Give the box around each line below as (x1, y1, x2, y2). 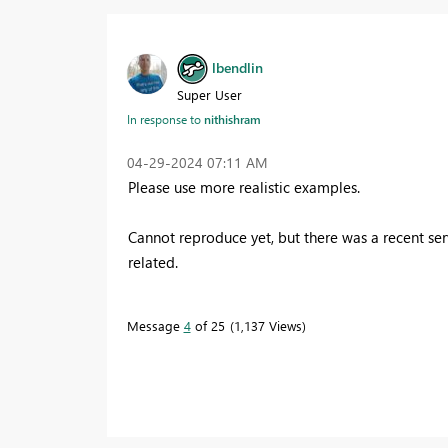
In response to (126, 111, 204, 128)
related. (127, 252, 178, 273)
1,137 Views (233, 317, 302, 335)
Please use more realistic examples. (127, 177, 360, 198)
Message (126, 317, 184, 335)
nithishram (203, 111, 261, 128)
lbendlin (211, 57, 263, 77)
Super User (176, 86, 242, 104)
